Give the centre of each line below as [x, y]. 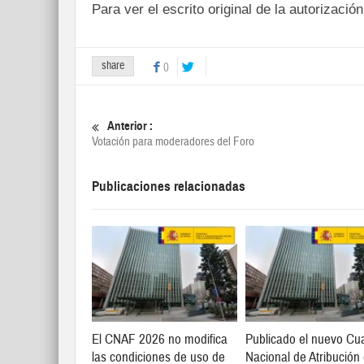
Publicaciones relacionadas [169, 186]
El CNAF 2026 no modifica [160, 340]
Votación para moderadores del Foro [173, 142]
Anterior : [130, 126]
